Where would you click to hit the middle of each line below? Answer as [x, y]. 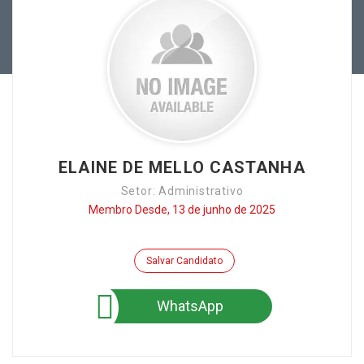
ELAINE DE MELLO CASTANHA [182, 167]
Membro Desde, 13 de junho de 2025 [182, 210]
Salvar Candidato [184, 261]
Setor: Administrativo [182, 191]
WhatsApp [190, 306]
